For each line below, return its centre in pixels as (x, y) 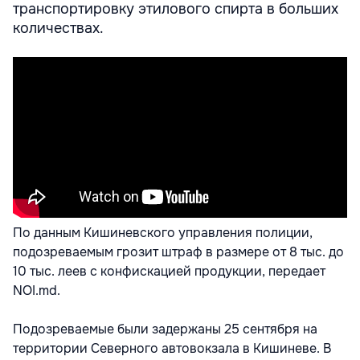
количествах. (58, 28)
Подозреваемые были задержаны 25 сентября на (165, 329)
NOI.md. (37, 290)
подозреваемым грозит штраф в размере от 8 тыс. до (178, 252)
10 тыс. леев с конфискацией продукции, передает (169, 271)
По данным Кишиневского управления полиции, (163, 232)
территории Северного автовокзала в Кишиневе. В (172, 348)
